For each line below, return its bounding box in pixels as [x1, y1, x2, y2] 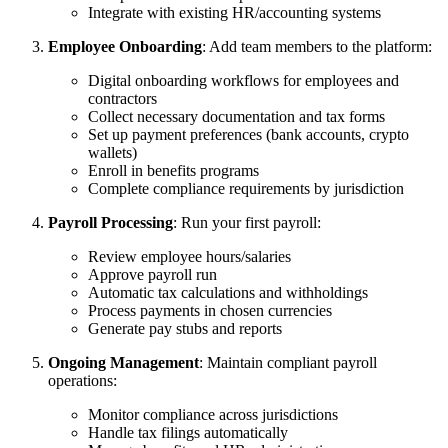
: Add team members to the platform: [202, 37, 432, 55]
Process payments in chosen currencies [88, 301, 332, 319]
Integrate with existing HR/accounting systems [88, 3, 381, 21]
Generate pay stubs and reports [88, 319, 282, 337]
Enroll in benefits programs [88, 161, 259, 179]
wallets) [88, 143, 137, 161]
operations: [48, 371, 117, 389]
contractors [88, 89, 157, 107]
